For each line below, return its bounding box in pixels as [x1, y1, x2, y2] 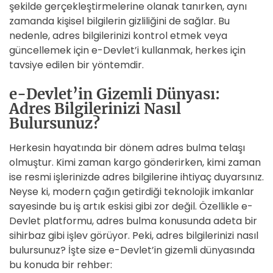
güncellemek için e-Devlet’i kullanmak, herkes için [9, 43, 246, 57]
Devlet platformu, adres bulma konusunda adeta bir [9, 214, 257, 228]
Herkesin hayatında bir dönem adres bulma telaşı [9, 141, 245, 155]
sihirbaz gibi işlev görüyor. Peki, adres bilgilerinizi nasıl [9, 229, 258, 243]
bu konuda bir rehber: [9, 258, 112, 272]
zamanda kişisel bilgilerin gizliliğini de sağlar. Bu [9, 14, 230, 28]
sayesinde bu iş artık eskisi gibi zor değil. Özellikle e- [9, 199, 253, 213]
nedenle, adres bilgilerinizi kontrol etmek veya [9, 29, 227, 43]
